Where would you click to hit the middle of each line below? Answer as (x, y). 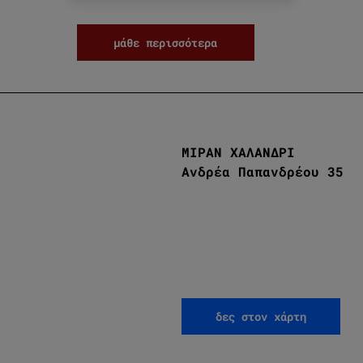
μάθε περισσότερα (165, 43)
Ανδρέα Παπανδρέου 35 (263, 172)
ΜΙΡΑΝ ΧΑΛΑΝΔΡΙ (238, 152)
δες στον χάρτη (261, 317)
